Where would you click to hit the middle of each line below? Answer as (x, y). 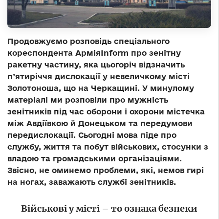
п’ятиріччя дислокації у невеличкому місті (99, 77)
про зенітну (155, 53)
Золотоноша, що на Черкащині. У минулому (101, 88)
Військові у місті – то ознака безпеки (109, 209)
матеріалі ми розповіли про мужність (88, 100)
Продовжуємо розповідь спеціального (88, 41)
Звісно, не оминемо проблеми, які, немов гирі (106, 170)
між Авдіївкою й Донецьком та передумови (100, 123)
